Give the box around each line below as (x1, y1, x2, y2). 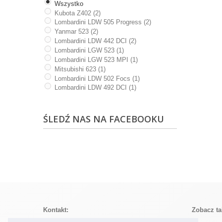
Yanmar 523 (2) (54, 28, 98, 36)
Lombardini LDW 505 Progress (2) (54, 18, 151, 26)
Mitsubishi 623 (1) (54, 65, 106, 73)
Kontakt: (43, 206, 68, 214)
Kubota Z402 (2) (54, 9, 101, 17)
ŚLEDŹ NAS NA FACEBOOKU (43, 112, 164, 125)
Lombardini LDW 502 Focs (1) (54, 74, 140, 82)
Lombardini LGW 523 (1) (54, 47, 124, 54)
